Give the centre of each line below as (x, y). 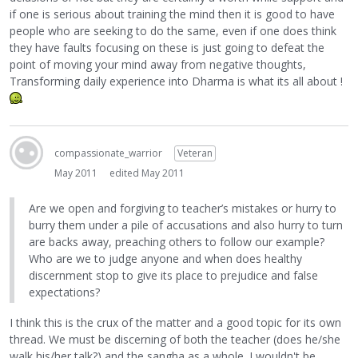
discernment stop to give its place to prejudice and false (173, 275)
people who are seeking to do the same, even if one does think (173, 31)
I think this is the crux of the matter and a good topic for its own (175, 322)
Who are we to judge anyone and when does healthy (165, 258)
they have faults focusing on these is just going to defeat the (167, 48)
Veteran (195, 153)
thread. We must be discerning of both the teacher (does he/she (175, 339)
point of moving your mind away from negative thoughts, (158, 64)
